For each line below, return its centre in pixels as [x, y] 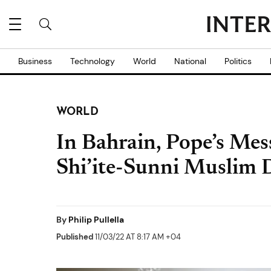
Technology [93, 61]
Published [75, 237]
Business [35, 61]
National [190, 61]
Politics [238, 61]
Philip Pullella [96, 220]
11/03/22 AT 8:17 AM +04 [137, 237]
